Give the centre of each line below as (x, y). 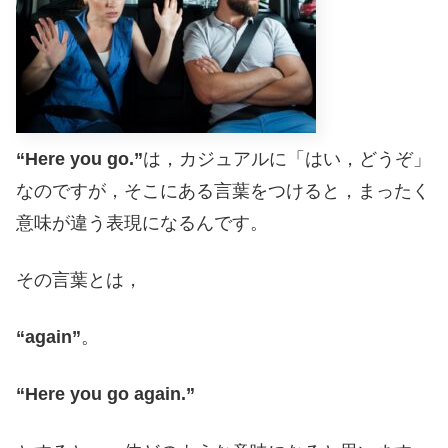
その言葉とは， (79, 279)
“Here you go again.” (105, 394)
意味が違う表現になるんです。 (142, 222)
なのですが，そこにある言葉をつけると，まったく (223, 190)
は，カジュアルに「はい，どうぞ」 (287, 158)
